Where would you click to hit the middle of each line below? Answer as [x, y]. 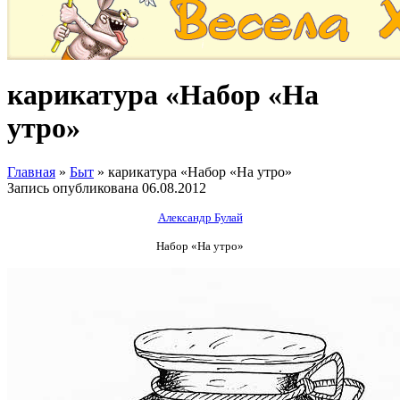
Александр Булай [200, 217]
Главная [31, 171]
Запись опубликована [75, 187]
